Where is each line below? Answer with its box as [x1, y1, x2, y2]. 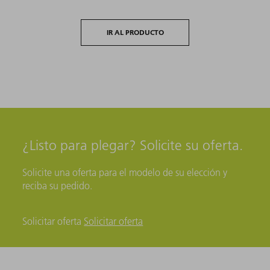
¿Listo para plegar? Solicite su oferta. [22, 137, 243, 154]
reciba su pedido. [22, 179, 93, 192]
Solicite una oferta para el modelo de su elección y [22, 166, 228, 178]
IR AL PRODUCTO [106, 27, 164, 37]
